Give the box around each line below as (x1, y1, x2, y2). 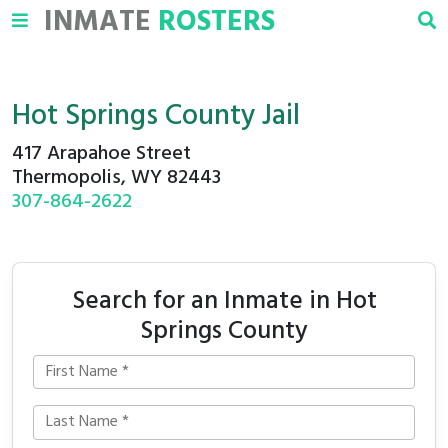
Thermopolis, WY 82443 (12, 162, 221, 194)
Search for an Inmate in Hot (71, 281, 377, 322)
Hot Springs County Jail (12, 94, 300, 140)
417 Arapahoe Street (12, 138, 191, 170)
